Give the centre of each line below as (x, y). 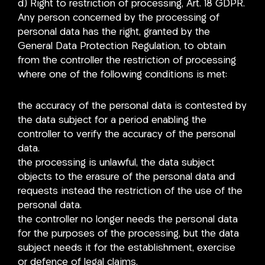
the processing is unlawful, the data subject (116, 163)
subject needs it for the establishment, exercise (127, 248)
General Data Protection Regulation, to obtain (122, 46)
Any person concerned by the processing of (119, 18)
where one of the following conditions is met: (122, 75)
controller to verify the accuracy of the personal (127, 135)
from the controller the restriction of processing (127, 60)
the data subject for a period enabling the (112, 121)
